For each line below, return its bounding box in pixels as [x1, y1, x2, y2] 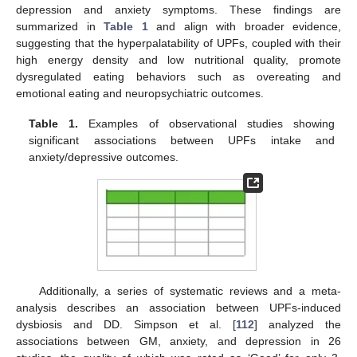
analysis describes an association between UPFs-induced [16, 300, 341, 314]
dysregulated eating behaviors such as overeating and [16, 69, 341, 83]
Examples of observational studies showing [78, 116, 335, 130]
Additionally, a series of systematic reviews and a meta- [38, 284, 341, 297]
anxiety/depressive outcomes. [29, 150, 179, 163]
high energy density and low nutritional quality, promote [16, 53, 341, 66]
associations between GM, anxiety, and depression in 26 [16, 334, 341, 347]
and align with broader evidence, [147, 19, 341, 33]
